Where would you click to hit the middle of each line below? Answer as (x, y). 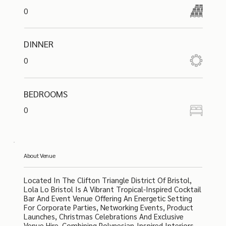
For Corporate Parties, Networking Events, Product (109, 207)
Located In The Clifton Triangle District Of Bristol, (108, 180)
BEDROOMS (46, 93)
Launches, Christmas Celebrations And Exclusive (104, 216)
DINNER (39, 44)
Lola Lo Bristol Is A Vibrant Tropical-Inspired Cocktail (113, 189)
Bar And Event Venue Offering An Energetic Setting (108, 198)
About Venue (40, 156)
